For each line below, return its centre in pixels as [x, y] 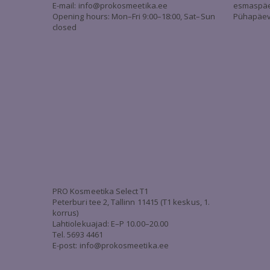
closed [65, 27]
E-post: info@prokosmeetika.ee [111, 245]
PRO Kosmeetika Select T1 [101, 191]
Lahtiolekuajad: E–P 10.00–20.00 [111, 224]
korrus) [66, 213]
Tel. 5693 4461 [78, 234]
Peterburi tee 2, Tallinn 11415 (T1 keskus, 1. [131, 202]
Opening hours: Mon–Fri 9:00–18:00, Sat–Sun [134, 16]
